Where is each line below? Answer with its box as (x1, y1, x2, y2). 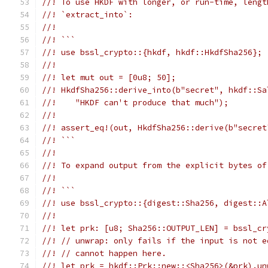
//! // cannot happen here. (42, 248, 166, 258)
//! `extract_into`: (42, 10, 133, 20)
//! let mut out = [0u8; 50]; (42, 72, 176, 83)
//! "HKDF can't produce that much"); (42, 98, 229, 108)
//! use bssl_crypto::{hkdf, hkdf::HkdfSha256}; (42, 47, 262, 57)
